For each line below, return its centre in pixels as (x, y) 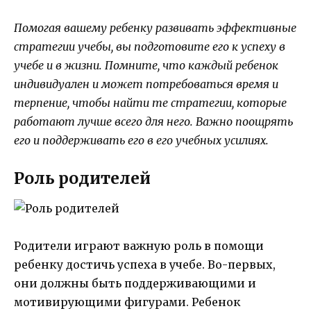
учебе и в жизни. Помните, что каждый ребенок (146, 65)
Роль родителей (82, 178)
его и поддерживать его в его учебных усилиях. (141, 140)
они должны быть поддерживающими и (135, 284)
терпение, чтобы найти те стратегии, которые (150, 102)
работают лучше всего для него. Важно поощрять (153, 121)
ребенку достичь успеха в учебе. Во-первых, (145, 265)
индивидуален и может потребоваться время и (146, 84)
